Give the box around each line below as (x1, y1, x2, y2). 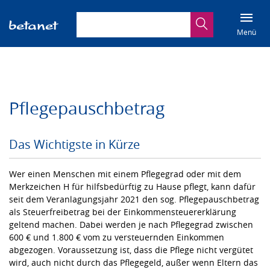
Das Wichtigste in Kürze (9, 136, 140, 152)
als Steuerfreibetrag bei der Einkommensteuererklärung (9, 206, 236, 218)
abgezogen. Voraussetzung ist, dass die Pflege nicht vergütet (9, 243, 253, 256)
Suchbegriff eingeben (76, 12, 163, 24)
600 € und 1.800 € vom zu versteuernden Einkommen (9, 231, 224, 243)
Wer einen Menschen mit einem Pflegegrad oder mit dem (9, 168, 241, 180)
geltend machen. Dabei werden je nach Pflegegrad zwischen (9, 218, 253, 230)
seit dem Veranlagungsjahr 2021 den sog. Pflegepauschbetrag (9, 193, 259, 205)
